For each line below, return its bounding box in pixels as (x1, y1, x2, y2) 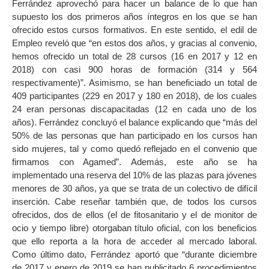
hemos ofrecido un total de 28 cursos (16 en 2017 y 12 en (12, 51, 257, 62)
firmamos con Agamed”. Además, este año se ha (12, 157, 257, 168)
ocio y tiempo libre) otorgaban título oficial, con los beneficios (12, 223, 257, 234)
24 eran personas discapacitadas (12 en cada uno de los (12, 104, 257, 115)
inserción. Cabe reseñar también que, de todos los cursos (12, 196, 257, 207)
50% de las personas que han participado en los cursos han (12, 130, 257, 141)
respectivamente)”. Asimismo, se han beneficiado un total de (12, 77, 257, 88)
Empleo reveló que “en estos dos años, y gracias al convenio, (12, 38, 257, 49)
